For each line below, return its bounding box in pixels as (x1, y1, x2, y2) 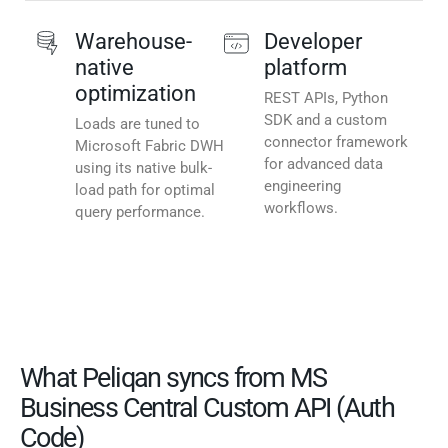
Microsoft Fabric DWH (75, 137, 224, 156)
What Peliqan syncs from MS (20, 362, 327, 395)
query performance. (75, 203, 205, 222)
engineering (264, 177, 341, 196)
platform (264, 55, 347, 81)
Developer (264, 29, 362, 55)
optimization (75, 81, 196, 107)
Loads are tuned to (75, 115, 200, 134)
